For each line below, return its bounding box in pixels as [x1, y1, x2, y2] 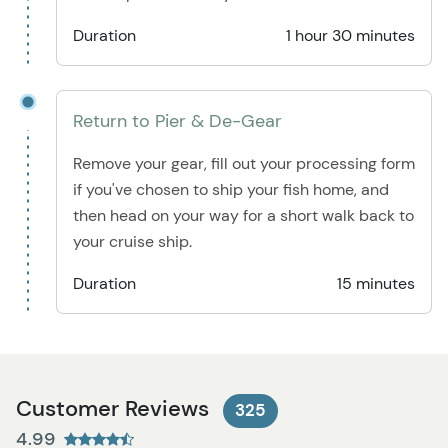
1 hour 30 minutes [286, 25, 415, 47]
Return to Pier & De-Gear [73, 109, 282, 134]
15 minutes [337, 273, 415, 295]
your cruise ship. [73, 231, 192, 253]
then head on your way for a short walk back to [73, 205, 414, 227]
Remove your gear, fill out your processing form [73, 153, 415, 175]
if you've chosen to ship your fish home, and [73, 179, 389, 201]
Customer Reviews [16, 394, 215, 424]
